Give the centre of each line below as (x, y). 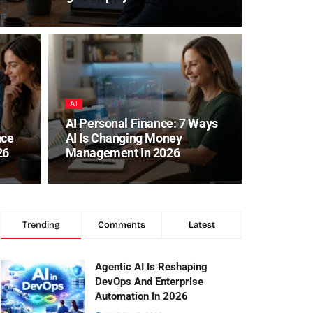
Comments (122, 225)
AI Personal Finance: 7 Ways (141, 123)
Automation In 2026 (141, 296)
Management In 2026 (123, 153)
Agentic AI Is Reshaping (151, 267)
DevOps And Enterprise (149, 282)
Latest (202, 225)
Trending (41, 225)
